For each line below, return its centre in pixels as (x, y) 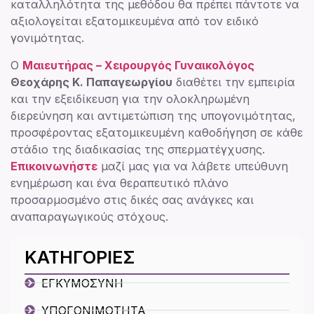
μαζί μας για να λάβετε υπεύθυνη (193, 166)
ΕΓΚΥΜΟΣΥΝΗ (82, 283)
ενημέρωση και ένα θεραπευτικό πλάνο (120, 183)
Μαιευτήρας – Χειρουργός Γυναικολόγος (138, 65)
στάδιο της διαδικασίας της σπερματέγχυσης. (138, 149)
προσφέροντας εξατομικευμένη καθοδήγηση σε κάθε (157, 132)
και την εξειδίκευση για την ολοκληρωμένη (130, 98)
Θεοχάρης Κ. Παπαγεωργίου (91, 82)
